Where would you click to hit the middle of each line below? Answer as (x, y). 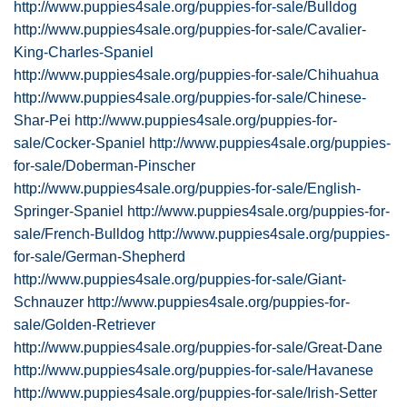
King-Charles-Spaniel (84, 52)
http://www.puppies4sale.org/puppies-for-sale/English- (187, 189)
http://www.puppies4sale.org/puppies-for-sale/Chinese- (190, 98)
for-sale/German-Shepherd (99, 257)
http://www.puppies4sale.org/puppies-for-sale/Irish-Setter (195, 393)
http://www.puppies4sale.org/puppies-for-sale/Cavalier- (190, 30)
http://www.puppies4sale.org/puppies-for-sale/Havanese (194, 370)
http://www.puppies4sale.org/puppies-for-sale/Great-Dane (198, 347)
